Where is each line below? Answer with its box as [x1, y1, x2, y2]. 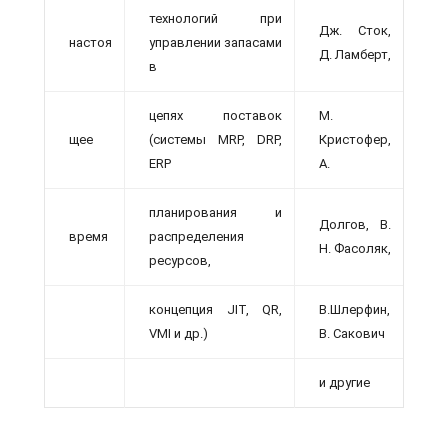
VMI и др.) [149, 326, 208, 341]
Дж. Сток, [319, 23, 391, 38]
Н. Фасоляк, [319, 241, 391, 256]
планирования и [149, 205, 282, 220]
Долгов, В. [319, 217, 391, 232]
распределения [149, 229, 244, 244]
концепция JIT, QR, [149, 302, 282, 317]
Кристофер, [319, 132, 391, 147]
